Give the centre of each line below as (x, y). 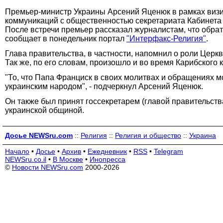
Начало (17, 151)
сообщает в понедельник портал (66, 38)
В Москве (68, 159)
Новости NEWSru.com (48, 167)
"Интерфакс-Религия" (166, 38)
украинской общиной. (45, 110)
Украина (203, 135)
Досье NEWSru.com (39, 135)
